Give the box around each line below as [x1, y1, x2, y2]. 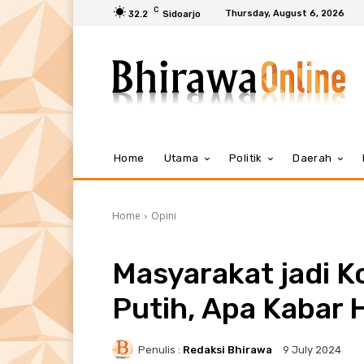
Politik [229, 152, 262, 164]
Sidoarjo [162, 8, 201, 19]
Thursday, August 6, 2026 [225, 7, 344, 19]
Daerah [292, 152, 332, 164]
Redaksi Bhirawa [183, 343, 272, 356]
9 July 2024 [283, 344, 341, 357]
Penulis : [138, 343, 180, 356]
